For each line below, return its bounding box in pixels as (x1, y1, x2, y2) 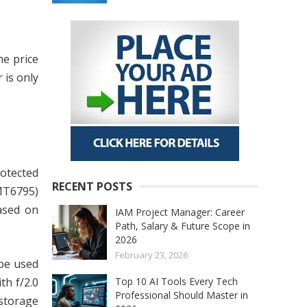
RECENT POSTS (52, 179, 132, 195)
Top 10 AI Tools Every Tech (115, 275, 238, 288)
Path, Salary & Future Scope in (115, 219, 250, 233)
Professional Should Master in (115, 288, 248, 302)
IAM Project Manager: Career (115, 206, 245, 219)
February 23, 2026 (115, 249, 188, 262)
